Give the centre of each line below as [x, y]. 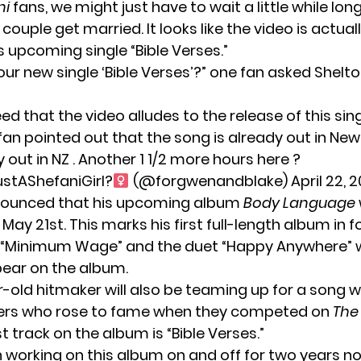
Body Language [299, 202]
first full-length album [252, 224]
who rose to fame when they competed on [176, 311]
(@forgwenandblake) [210, 180]
